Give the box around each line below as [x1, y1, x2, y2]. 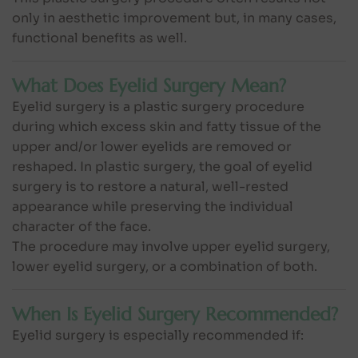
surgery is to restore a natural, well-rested [12, 177, 288, 195]
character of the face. [12, 217, 151, 235]
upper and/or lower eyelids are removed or [12, 137, 292, 155]
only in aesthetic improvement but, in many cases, [12, 9, 336, 26]
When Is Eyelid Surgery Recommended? [12, 301, 338, 326]
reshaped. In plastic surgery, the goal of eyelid [12, 157, 312, 175]
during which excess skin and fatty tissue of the [12, 117, 321, 135]
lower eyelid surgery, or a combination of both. [12, 257, 317, 275]
